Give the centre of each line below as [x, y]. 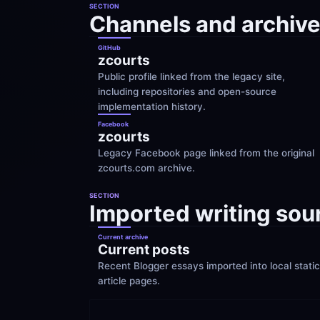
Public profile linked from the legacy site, [191, 76]
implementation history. [152, 106]
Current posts [144, 250]
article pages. [129, 281]
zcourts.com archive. [146, 168]
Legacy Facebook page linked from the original [206, 153]
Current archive [123, 237]
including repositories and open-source [187, 91]
